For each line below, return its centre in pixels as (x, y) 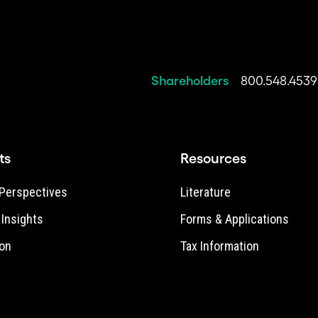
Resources (213, 158)
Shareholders (192, 81)
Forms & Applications (235, 219)
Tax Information (220, 246)
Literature (205, 192)
